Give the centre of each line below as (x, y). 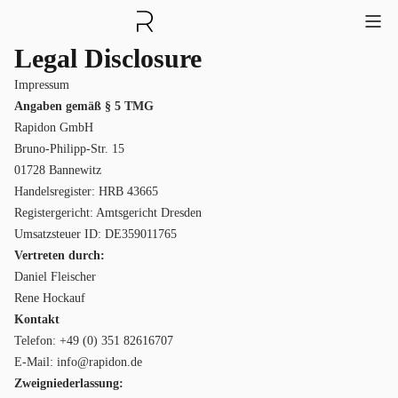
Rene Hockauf (50, 298)
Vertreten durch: (60, 255)
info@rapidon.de (99, 362)
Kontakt (37, 319)
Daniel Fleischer (55, 277)
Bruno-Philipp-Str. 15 (69, 149)
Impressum (42, 85)
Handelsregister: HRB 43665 (86, 191)
